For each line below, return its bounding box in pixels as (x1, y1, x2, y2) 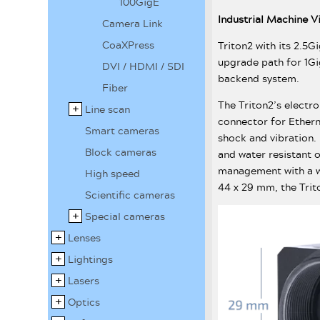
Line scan (85, 101, 131, 117)
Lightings (68, 251, 114, 267)
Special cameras (85, 208, 166, 224)
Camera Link (102, 15, 164, 31)
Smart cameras (85, 122, 160, 139)
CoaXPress (102, 36, 155, 53)
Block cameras (85, 144, 157, 160)
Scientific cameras (85, 186, 176, 203)
